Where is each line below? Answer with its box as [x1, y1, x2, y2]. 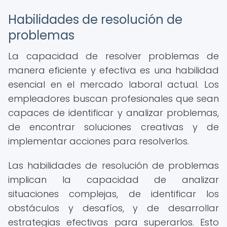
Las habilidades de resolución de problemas [8, 159, 219, 172]
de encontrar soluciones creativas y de [8, 121, 219, 133]
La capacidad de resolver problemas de [8, 50, 219, 62]
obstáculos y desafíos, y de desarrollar [8, 202, 219, 214]
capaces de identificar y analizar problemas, [8, 106, 219, 119]
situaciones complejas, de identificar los [8, 187, 219, 200]
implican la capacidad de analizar [8, 173, 219, 186]
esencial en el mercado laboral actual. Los [8, 78, 219, 91]
